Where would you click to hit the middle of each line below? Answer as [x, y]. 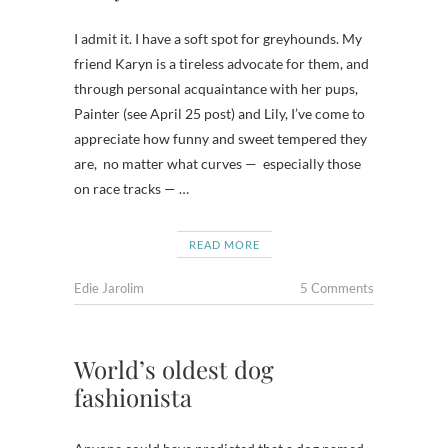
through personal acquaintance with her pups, [216, 88]
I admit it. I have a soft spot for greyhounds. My [219, 38]
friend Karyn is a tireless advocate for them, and [221, 63]
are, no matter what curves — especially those [217, 163]
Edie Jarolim [109, 288]
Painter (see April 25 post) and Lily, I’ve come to [219, 113]
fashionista [133, 397]
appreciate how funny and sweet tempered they [220, 138]
